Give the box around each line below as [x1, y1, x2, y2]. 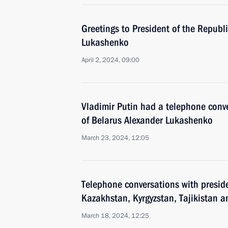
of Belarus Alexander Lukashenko [81, 114, 213, 126]
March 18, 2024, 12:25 [81, 211, 149, 220]
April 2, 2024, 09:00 [81, 55, 139, 65]
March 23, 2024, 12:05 [81, 133, 149, 142]
